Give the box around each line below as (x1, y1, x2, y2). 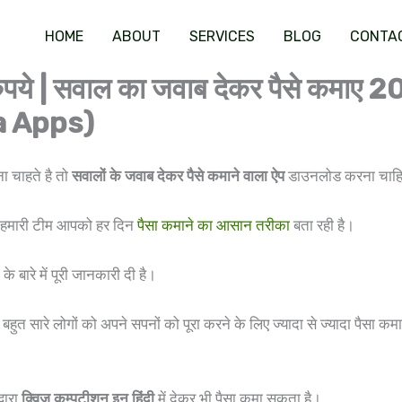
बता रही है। (290, 215, 354, 234)
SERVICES (189, 27, 255, 45)
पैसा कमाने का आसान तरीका (137, 215, 290, 234)
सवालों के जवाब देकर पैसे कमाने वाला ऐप (72, 166, 284, 185)
